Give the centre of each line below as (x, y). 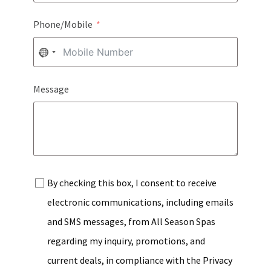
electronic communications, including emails (140, 202)
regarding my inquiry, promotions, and (126, 241)
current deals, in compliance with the (125, 260)
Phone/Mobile (63, 24)
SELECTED (65, 95)
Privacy (217, 260)
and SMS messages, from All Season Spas (131, 222)
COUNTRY (64, 75)
